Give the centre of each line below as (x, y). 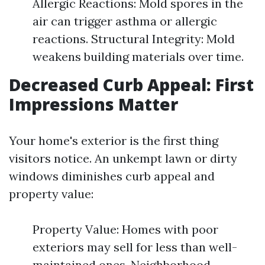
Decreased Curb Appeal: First (131, 85)
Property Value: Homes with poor (125, 229)
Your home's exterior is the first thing (114, 140)
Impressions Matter (93, 104)
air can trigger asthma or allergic (125, 21)
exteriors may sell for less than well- (135, 247)
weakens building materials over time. (138, 56)
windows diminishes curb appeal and (112, 176)
